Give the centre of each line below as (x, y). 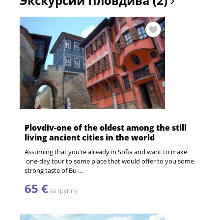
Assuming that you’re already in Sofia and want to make (106, 152)
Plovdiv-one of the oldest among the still (106, 128)
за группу (63, 191)
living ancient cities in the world (90, 138)
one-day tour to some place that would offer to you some (109, 161)
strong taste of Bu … (54, 171)
